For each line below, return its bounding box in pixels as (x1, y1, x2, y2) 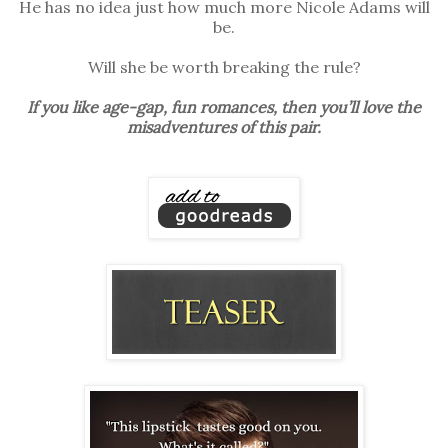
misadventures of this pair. (127, 116, 321, 137)
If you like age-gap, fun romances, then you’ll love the (27, 96, 421, 117)
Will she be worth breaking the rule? (87, 56, 361, 77)
